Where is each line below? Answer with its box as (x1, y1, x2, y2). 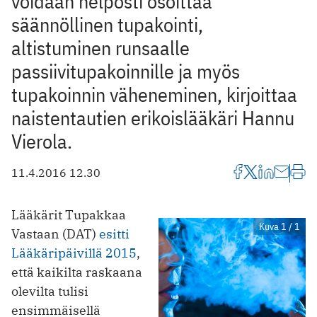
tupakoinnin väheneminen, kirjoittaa (11, 81, 297, 108)
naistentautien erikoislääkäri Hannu (11, 104, 294, 131)
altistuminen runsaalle (11, 34, 190, 61)
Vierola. (11, 127, 72, 154)
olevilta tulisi (11, 282, 88, 299)
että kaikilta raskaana (11, 263, 142, 280)
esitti (99, 225, 129, 242)
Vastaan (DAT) (11, 225, 99, 242)
